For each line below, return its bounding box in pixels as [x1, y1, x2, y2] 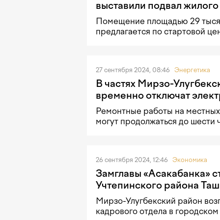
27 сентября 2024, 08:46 [96, 66, 171, 74]
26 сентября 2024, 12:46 [96, 156, 169, 164]
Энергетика [174, 66, 210, 74]
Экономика [172, 156, 207, 164]
